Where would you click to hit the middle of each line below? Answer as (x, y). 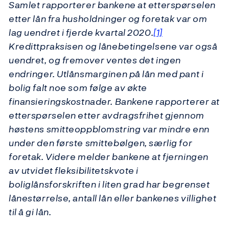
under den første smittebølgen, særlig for (101, 143)
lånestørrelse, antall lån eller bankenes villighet (113, 198)
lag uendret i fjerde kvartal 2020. (81, 33)
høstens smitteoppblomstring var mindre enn (109, 129)
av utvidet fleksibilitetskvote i (74, 171)
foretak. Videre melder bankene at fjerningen (109, 157)
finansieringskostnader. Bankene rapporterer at (114, 102)
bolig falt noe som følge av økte (78, 88)
